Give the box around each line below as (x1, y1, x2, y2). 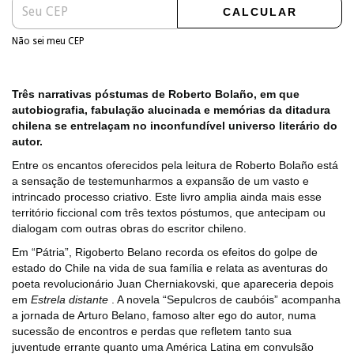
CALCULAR (222, 6, 297, 19)
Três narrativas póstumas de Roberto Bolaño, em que (12, 88, 299, 101)
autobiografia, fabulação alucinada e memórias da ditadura (12, 104, 330, 117)
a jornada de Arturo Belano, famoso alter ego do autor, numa (12, 309, 316, 322)
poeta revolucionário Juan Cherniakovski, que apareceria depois (12, 277, 333, 291)
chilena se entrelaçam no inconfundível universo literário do (12, 119, 337, 133)
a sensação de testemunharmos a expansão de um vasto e (12, 175, 309, 188)
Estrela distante (31, 293, 108, 307)
